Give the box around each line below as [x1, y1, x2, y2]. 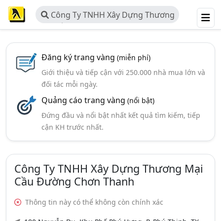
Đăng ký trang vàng [41, 52, 117, 63]
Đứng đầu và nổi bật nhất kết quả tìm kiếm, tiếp [41, 110, 200, 120]
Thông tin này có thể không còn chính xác [23, 197, 163, 207]
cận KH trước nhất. [41, 122, 104, 132]
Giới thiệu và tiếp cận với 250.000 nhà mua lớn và [41, 68, 205, 77]
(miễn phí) [116, 53, 150, 62]
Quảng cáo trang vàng [41, 95, 127, 106]
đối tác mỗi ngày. [41, 79, 98, 89]
